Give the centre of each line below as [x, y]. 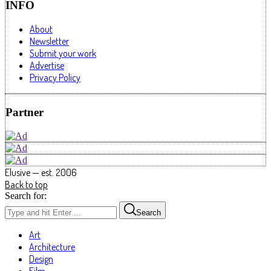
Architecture [52, 247]
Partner [24, 113]
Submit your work [63, 54]
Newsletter [49, 41]
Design [41, 259]
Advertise [47, 66]
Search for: [26, 195]
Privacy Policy [55, 78]
